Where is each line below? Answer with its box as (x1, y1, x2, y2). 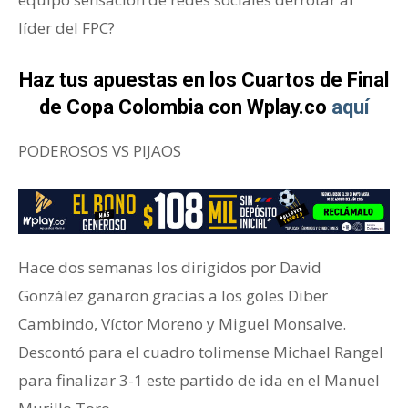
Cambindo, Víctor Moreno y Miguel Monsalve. (18, 313, 346, 335)
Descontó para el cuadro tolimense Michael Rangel (18, 342, 383, 363)
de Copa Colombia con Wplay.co (38, 95, 331, 118)
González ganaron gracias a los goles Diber (18, 285, 328, 307)
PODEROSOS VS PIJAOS (18, 139, 181, 161)
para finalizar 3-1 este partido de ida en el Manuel (18, 370, 380, 392)
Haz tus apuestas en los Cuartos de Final (19, 67, 389, 91)
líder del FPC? (18, 16, 115, 38)
